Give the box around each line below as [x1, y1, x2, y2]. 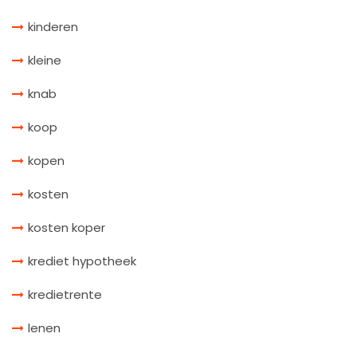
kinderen [28, 18, 78, 35]
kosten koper [28, 218, 105, 236]
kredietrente [28, 285, 102, 303]
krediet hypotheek [28, 252, 136, 269]
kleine [28, 51, 61, 69]
